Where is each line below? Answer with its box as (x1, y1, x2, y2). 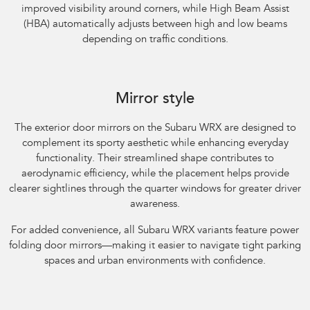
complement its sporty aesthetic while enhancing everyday (21, 138, 289, 149)
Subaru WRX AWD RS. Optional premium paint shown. (10, 80, 211, 89)
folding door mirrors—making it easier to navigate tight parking (9, 241, 301, 252)
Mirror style (116, 92, 194, 108)
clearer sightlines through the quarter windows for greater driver (9, 184, 301, 195)
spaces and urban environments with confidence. (44, 256, 266, 267)
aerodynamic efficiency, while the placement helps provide (21, 169, 289, 180)
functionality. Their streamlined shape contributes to (36, 154, 274, 165)
